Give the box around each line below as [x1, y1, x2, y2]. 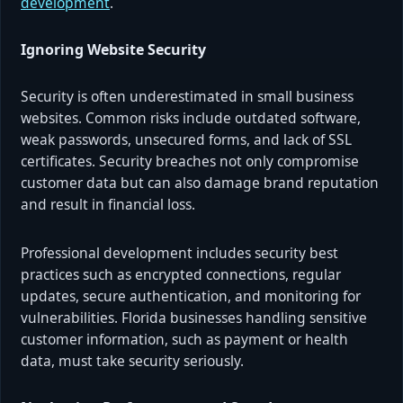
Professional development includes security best [21, 242, 338, 263]
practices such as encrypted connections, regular [21, 264, 341, 284]
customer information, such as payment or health [21, 328, 348, 349]
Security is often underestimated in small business [21, 85, 354, 106]
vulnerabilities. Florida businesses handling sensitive [21, 307, 367, 327]
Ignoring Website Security [21, 39, 206, 59]
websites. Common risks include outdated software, [21, 107, 361, 128]
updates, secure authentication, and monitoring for [21, 285, 361, 306]
